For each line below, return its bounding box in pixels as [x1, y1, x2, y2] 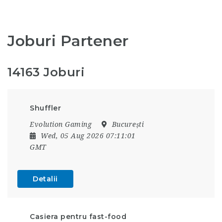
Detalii [33, 174, 58, 183]
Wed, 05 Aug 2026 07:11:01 [41, 131, 136, 140]
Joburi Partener [7, 32, 129, 50]
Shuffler [30, 103, 61, 112]
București [110, 120, 144, 128]
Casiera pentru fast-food [30, 212, 126, 221]
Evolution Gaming [30, 120, 92, 128]
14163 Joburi [7, 65, 85, 80]
